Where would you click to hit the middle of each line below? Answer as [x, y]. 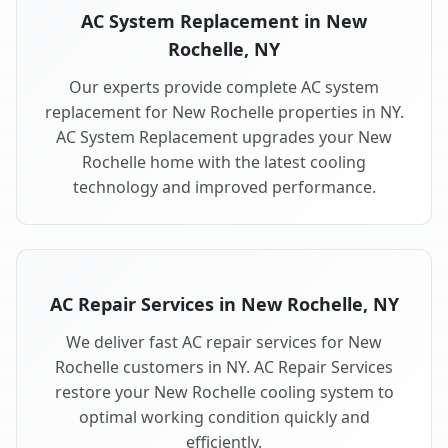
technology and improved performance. [224, 187]
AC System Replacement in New [224, 21]
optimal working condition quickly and [224, 417]
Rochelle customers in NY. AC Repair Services [224, 367]
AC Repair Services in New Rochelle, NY [224, 304]
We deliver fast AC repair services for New [224, 342]
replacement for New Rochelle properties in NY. [224, 112]
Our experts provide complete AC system [224, 87]
